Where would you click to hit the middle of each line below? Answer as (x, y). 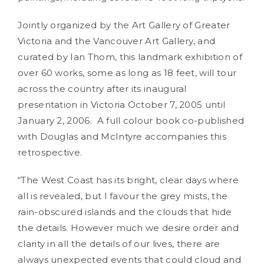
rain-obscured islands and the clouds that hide (125, 212)
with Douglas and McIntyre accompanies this (122, 136)
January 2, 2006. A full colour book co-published (131, 121)
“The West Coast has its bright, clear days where (128, 180)
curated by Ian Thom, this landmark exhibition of (130, 57)
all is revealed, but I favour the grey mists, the (123, 196)
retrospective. (50, 152)
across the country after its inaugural (102, 89)
